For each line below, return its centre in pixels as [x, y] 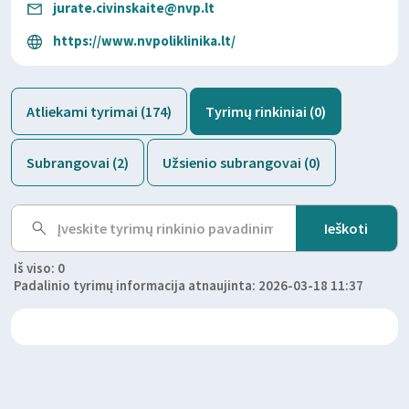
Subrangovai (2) [78, 163]
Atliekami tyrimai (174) [99, 111]
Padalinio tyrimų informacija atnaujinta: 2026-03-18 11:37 [189, 285]
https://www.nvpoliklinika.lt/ [144, 41]
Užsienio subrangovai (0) [241, 163]
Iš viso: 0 [39, 268]
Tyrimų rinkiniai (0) [266, 111]
